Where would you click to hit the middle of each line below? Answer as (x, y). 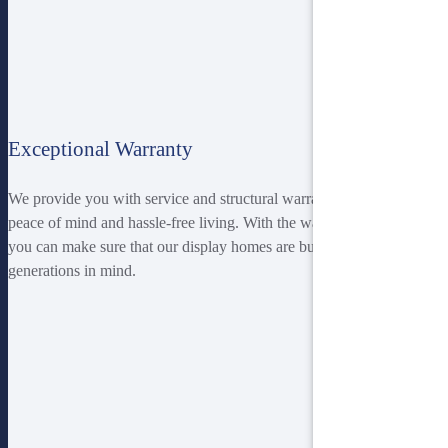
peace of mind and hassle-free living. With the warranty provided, (214, 223)
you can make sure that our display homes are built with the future (215, 247)
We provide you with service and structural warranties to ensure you (222, 199)
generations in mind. (76, 271)
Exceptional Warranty (100, 148)
